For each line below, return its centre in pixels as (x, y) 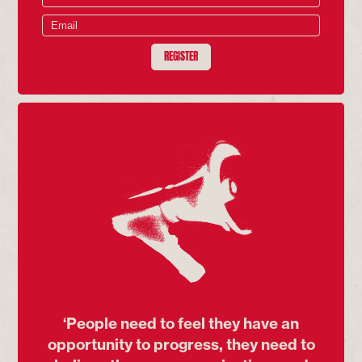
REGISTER (181, 54)
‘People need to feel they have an (181, 324)
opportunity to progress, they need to (181, 345)
